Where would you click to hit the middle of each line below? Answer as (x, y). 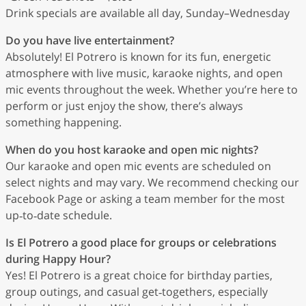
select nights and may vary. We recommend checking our (152, 182)
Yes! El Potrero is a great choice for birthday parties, (139, 275)
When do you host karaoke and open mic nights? (132, 150)
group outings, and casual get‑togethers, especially (137, 292)
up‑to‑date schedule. (59, 215)
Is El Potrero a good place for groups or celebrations (141, 242)
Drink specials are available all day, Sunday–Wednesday (148, 13)
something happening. (64, 122)
